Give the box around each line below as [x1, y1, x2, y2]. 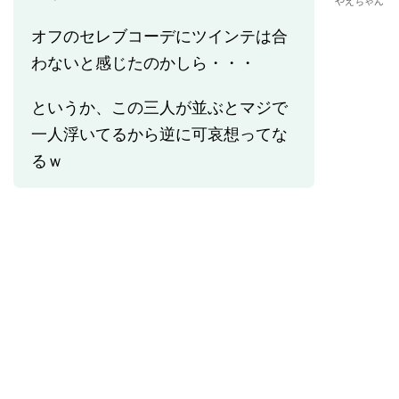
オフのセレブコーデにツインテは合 [31, 27, 288, 46]
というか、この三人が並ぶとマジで [31, 98, 288, 118]
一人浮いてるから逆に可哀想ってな [31, 125, 288, 144]
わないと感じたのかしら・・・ [31, 53, 256, 73]
